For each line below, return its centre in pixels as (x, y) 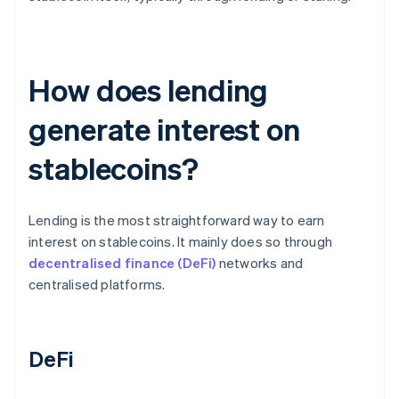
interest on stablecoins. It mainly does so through (181, 242)
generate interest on (164, 129)
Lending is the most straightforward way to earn (177, 220)
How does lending (149, 90)
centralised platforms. (97, 285)
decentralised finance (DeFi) (122, 263)
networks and (260, 263)
